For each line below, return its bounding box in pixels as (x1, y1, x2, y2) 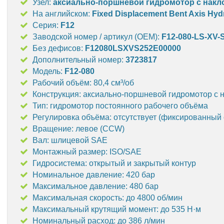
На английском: (32, 9, 92, 18)
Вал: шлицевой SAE (32, 136, 107, 144)
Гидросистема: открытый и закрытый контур (32, 159, 196, 167)
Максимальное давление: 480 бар (32, 182, 158, 190)
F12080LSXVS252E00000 (85, 44, 181, 52)
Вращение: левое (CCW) (32, 124, 124, 133)
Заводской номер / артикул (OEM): (32, 32, 161, 41)
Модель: (32, 67, 64, 75)
